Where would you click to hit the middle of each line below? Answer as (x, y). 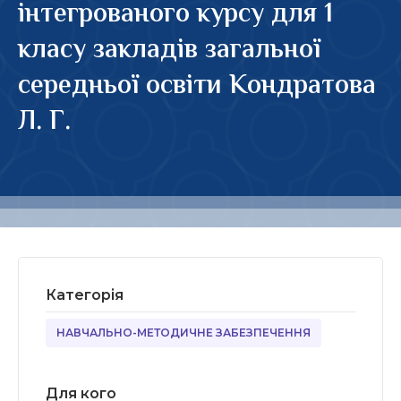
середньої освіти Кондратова (197, 86)
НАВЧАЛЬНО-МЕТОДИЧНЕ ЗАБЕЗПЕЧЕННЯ (183, 333)
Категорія (85, 295)
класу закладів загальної (169, 51)
